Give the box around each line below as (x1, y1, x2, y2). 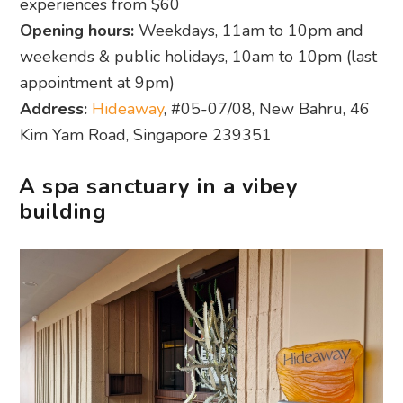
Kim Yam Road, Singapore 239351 (20, 124, 273, 147)
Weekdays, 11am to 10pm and (134, 20, 364, 42)
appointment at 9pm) (20, 72, 175, 94)
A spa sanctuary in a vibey (19, 172, 299, 201)
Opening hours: (20, 20, 135, 42)
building (19, 197, 107, 227)
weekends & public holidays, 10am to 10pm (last (20, 46, 378, 68)
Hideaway (92, 98, 165, 121)
